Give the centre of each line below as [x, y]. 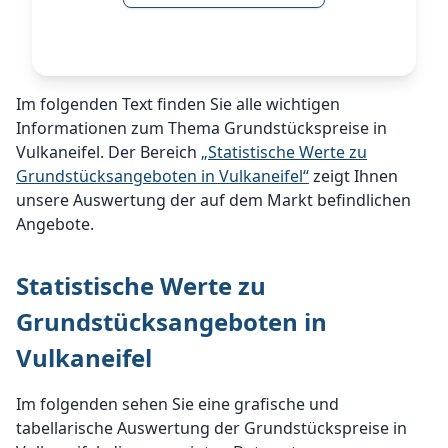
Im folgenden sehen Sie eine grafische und [177, 404]
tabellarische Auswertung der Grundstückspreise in [211, 428]
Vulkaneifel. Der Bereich [108, 152]
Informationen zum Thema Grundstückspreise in [201, 128]
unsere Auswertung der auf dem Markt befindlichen [213, 200]
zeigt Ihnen [353, 176]
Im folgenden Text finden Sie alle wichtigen [178, 104]
